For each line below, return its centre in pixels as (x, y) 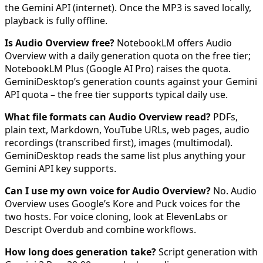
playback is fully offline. (56, 21)
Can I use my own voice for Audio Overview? (108, 191)
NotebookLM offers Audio (173, 43)
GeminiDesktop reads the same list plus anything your (125, 156)
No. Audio (234, 191)
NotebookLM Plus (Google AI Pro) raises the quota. (118, 69)
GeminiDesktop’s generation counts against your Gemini (131, 82)
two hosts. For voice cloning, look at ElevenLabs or (116, 217)
